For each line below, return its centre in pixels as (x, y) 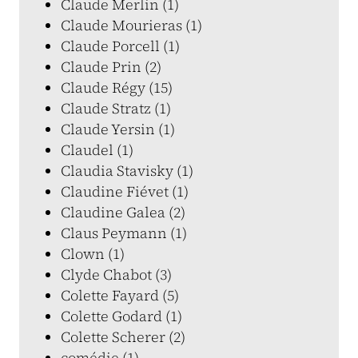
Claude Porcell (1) (120, 46)
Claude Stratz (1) (116, 108)
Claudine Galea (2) (123, 212)
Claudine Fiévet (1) (125, 191)
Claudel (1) (97, 150)
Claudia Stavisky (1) (127, 171)
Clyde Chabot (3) (116, 274)
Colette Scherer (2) (123, 337)
